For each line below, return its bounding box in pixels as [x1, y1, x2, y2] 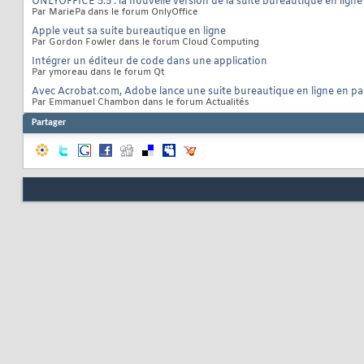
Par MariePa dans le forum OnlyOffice [32, 6, 198, 19]
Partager [32, 118, 66, 128]
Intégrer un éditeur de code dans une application [32, 55, 267, 69]
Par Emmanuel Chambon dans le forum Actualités [32, 97, 249, 109]
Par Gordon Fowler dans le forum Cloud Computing [32, 37, 259, 49]
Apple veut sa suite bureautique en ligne [32, 25, 226, 39]
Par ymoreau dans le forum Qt [32, 67, 164, 79]
